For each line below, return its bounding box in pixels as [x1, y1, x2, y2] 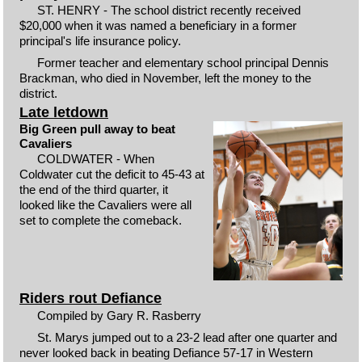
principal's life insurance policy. [19, 34, 181, 48]
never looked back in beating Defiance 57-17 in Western [19, 345, 313, 360]
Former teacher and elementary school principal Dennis [37, 55, 330, 69]
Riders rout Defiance [19, 290, 162, 307]
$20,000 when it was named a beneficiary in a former [19, 19, 297, 32]
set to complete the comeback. [19, 213, 182, 227]
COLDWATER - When [37, 152, 155, 166]
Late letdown [19, 104, 108, 120]
